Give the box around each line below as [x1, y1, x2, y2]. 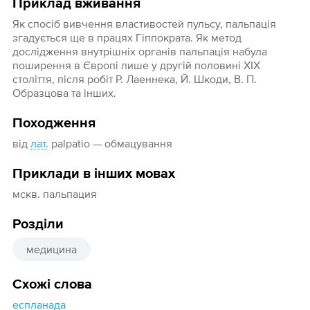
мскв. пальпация [12, 188, 97, 201]
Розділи [12, 217, 64, 232]
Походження [12, 116, 95, 131]
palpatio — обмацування [48, 137, 172, 150]
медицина [26, 243, 77, 256]
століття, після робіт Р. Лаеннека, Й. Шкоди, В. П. [12, 73, 257, 86]
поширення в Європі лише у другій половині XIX [12, 59, 260, 72]
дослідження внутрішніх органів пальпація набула [12, 45, 267, 58]
